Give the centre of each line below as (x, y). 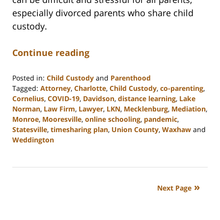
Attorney (55, 88)
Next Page (174, 188)
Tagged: (25, 88)
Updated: (27, 150)
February (27, 160)
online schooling (113, 119)
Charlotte (90, 88)
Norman (26, 109)
